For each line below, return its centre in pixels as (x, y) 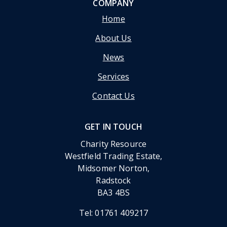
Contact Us (113, 96)
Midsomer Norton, (113, 168)
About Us (113, 38)
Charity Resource (113, 144)
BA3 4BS (113, 193)
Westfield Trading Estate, (113, 156)
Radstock (113, 181)
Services (113, 77)
